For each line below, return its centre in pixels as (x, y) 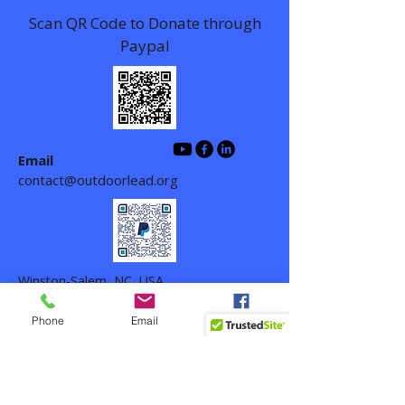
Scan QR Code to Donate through (145, 23)
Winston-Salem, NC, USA (91, 281)
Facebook (241, 320)
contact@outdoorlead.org (98, 180)
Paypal (145, 46)
